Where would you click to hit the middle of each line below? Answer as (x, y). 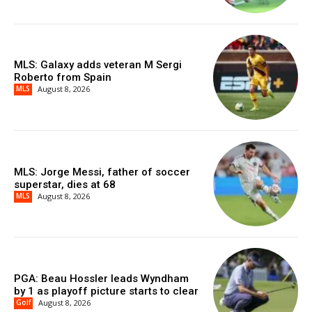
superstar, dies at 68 (65, 184)
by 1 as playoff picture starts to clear (106, 291)
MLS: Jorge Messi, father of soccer (102, 172)
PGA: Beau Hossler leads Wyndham (101, 279)
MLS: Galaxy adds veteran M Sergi (98, 65)
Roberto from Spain (63, 78)
